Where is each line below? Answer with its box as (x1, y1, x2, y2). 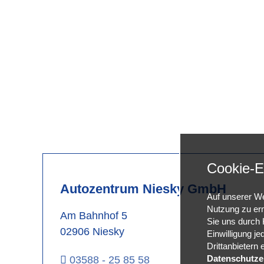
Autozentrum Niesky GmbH (60, 181, 226, 196)
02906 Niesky (60, 226, 124, 237)
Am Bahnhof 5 (60, 210, 127, 222)
